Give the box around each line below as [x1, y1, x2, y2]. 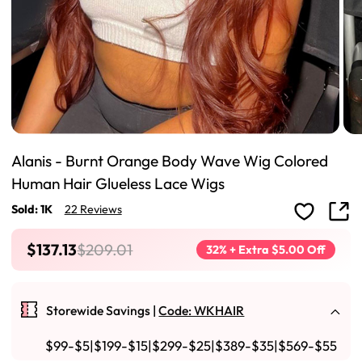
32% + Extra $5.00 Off [205, 242, 326, 257]
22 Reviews [64, 202, 122, 217]
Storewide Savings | [46, 302, 159, 319]
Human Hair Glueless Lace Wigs [11, 173, 225, 193]
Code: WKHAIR [158, 302, 245, 319]
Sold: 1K [11, 202, 53, 217]
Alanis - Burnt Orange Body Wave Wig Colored [11, 150, 329, 170]
